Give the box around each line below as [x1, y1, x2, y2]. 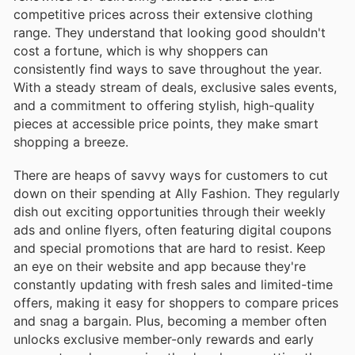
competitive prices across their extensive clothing [13, 6, 313, 22]
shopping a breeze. [13, 133, 128, 150]
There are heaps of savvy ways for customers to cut [13, 166, 328, 183]
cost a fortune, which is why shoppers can [13, 42, 268, 59]
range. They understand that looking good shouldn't [13, 24, 326, 40]
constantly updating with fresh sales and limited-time [13, 276, 333, 292]
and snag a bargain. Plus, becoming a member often [13, 312, 326, 329]
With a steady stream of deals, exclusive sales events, [13, 78, 337, 95]
